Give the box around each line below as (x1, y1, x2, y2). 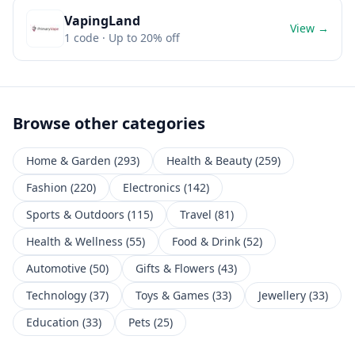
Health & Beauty (166, 153, 252, 168)
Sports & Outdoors (26, 207, 124, 222)
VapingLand (64, 12, 140, 29)
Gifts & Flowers (136, 261, 215, 276)
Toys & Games (136, 288, 209, 303)
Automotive (26, 261, 86, 276)
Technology (26, 288, 86, 303)
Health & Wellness (26, 234, 123, 249)
